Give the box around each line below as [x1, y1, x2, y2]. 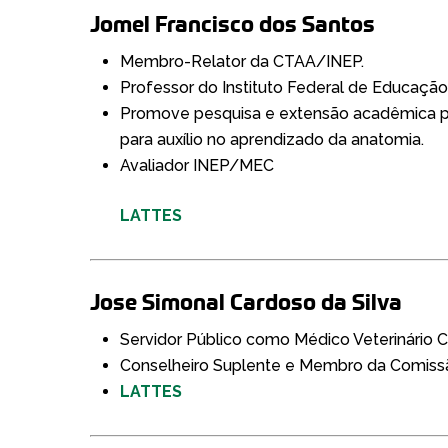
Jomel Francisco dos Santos [90, 9, 376, 38]
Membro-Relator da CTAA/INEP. [120, 51, 365, 71]
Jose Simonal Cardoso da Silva [90, 287, 403, 316]
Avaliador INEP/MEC [120, 155, 275, 175]
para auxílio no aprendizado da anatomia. [120, 129, 425, 149]
